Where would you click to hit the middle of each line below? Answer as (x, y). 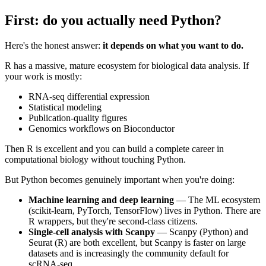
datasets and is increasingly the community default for (129, 254)
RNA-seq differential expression (89, 97)
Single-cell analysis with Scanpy (92, 232)
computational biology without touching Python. (95, 160)
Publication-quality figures (78, 118)
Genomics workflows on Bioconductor (102, 129)
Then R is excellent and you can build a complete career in (114, 149)
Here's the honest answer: (54, 46)
